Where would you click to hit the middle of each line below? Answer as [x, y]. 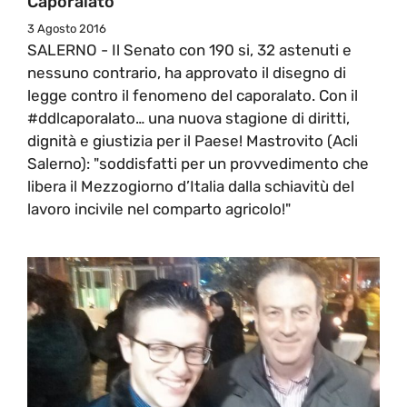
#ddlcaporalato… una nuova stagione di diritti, [189, 118]
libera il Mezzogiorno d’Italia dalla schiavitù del [191, 186]
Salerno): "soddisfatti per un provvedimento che [198, 163]
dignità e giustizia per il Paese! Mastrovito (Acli [193, 140]
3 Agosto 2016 [67, 28]
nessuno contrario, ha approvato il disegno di [187, 72]
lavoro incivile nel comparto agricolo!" [159, 208]
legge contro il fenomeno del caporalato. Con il [193, 95]
